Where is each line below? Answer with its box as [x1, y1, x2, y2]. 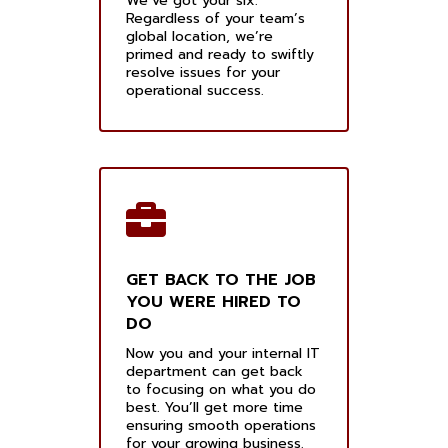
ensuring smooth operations [126, 415, 316, 437]
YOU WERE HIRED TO [126, 290, 301, 315]
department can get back [126, 361, 303, 383]
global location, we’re [126, 26, 273, 48]
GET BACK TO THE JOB [126, 268, 316, 293]
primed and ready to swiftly [126, 44, 314, 66]
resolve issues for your [126, 62, 280, 84]
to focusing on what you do [126, 379, 316, 401]
